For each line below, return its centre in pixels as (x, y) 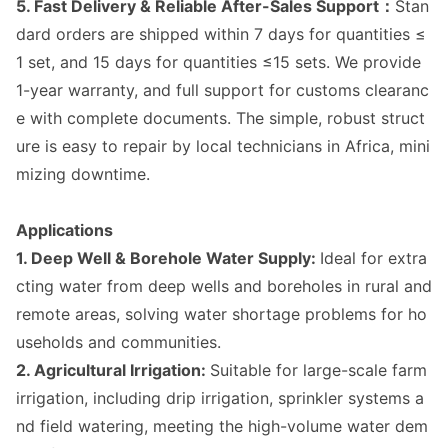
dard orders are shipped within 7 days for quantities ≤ (221, 34)
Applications (64, 230)
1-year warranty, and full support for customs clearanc (222, 90)
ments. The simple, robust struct (303, 118)
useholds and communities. (118, 342)
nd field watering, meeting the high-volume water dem (222, 426)
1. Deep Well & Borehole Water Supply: (168, 258)
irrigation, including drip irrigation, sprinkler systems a (220, 398)
